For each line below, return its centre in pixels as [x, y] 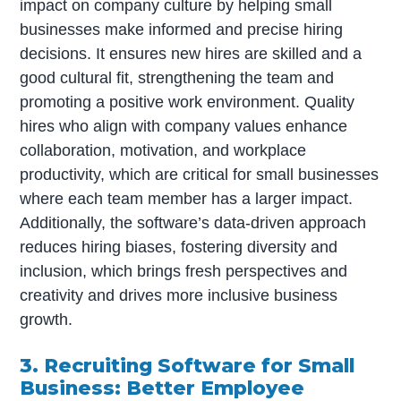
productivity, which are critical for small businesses [200, 174]
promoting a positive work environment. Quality [188, 102]
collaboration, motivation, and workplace [163, 150]
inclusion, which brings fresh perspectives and [184, 271]
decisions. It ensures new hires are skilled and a [191, 53]
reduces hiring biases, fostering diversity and [179, 247]
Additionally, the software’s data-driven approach [193, 222]
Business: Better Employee [162, 387]
